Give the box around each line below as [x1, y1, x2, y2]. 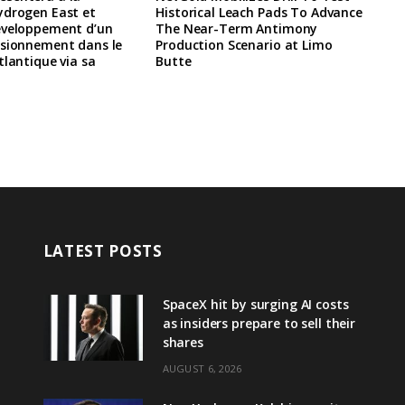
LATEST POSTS [42, 240, 163, 261]
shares [162, 333, 203, 351]
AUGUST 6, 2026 [162, 361, 242, 375]
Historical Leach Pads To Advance [155, 3, 363, 21]
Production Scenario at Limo [155, 35, 333, 53]
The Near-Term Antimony [155, 19, 318, 37]
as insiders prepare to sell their [162, 314, 356, 332]
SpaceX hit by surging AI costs [162, 295, 349, 313]
